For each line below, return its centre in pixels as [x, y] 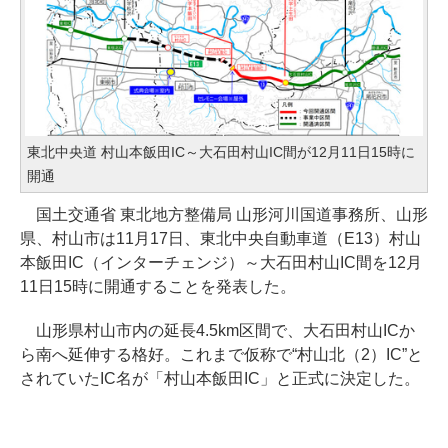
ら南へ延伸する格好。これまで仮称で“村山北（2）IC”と [221, 354]
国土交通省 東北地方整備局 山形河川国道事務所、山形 [224, 214]
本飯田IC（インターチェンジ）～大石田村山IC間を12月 [221, 262]
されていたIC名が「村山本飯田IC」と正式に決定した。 [220, 378]
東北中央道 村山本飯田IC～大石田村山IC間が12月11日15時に [221, 151]
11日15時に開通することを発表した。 [158, 286]
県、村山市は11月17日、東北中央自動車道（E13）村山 [220, 238]
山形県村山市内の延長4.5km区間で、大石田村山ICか [217, 330]
